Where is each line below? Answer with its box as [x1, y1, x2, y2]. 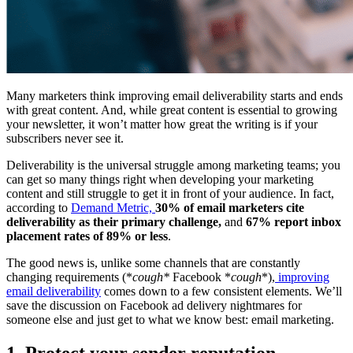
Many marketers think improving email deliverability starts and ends [6, 89, 343, 103]
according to [6, 201, 71, 215]
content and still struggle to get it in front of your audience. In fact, [6, 187, 334, 201]
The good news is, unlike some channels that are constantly [6, 256, 300, 270]
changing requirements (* [6, 270, 132, 284]
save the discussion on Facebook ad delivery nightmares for [6, 299, 302, 313]
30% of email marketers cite [155, 201, 304, 215]
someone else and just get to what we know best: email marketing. [6, 313, 334, 327]
